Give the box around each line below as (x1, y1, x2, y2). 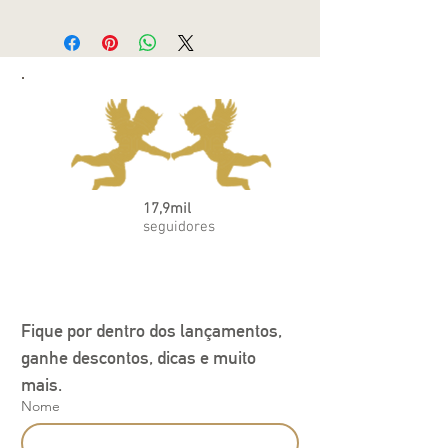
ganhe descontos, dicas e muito (21, 347, 256, 369)
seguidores (143, 218, 215, 237)
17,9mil (143, 200, 191, 219)
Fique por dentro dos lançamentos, (21, 320, 282, 342)
